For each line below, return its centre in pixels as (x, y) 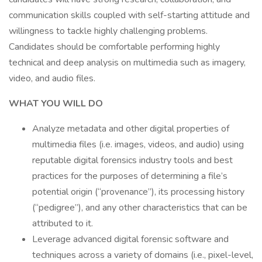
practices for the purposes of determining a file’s (130, 176)
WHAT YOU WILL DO (56, 104)
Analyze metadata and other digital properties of (131, 129)
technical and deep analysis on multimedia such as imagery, (127, 63)
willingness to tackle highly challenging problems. (108, 31)
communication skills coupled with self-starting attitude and (129, 15)
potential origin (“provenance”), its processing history (138, 192)
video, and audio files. (52, 78)
